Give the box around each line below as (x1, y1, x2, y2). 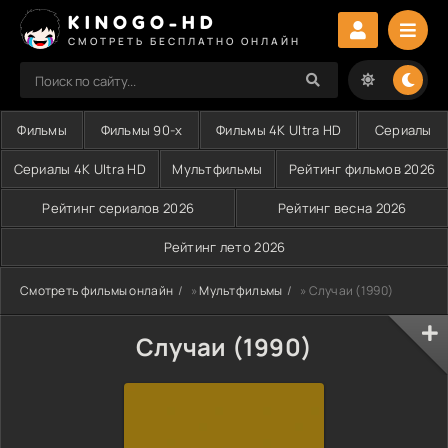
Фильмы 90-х (100, 121, 183, 139)
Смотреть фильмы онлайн (20, 282, 174, 299)
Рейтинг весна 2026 (277, 199, 407, 217)
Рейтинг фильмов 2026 (288, 160, 436, 178)
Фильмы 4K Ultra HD (216, 121, 342, 139)
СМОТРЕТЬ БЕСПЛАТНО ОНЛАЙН (68, 33, 301, 48)
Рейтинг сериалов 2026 (42, 199, 195, 217)
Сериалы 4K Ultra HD (13, 160, 146, 178)
